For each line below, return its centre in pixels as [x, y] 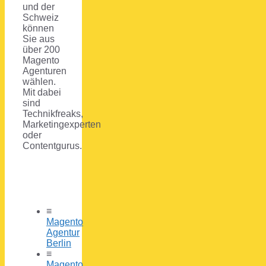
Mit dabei [42, 93]
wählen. [39, 82]
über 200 [41, 50]
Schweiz [41, 18]
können [38, 28]
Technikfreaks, [53, 114]
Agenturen [45, 71]
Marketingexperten [62, 125]
